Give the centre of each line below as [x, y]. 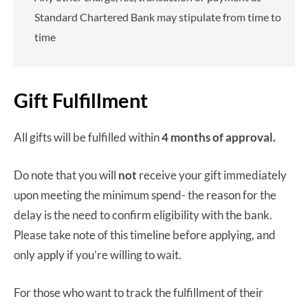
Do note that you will [66, 175]
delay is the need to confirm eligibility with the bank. [143, 214]
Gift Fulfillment [81, 100]
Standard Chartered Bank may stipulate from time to [158, 16]
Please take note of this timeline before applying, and [145, 234]
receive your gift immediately [213, 175]
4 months [186, 137]
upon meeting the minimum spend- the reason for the [145, 195]
